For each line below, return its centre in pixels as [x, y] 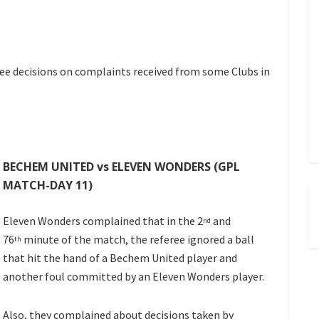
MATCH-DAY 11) [48, 185]
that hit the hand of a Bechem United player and [120, 258]
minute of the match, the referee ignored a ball [138, 240]
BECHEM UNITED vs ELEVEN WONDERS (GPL [121, 167]
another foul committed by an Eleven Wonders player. [134, 277]
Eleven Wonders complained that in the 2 [103, 221]
